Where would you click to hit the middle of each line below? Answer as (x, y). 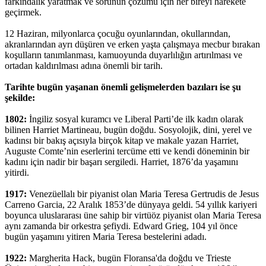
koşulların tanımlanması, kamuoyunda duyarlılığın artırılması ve (123, 55)
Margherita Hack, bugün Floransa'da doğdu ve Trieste (130, 258)
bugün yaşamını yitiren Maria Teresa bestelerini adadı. (108, 236)
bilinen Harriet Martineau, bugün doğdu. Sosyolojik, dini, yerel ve (128, 129)
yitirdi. (18, 172)
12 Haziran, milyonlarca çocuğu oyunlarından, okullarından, (118, 33)
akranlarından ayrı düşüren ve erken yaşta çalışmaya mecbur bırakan (132, 44)
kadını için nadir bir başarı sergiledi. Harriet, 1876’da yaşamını (121, 161)
